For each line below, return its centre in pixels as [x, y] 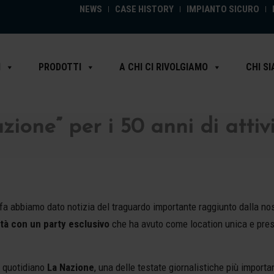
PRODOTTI [60, 67]
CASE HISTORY [144, 9]
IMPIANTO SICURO [223, 9]
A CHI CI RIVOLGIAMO [164, 67]
